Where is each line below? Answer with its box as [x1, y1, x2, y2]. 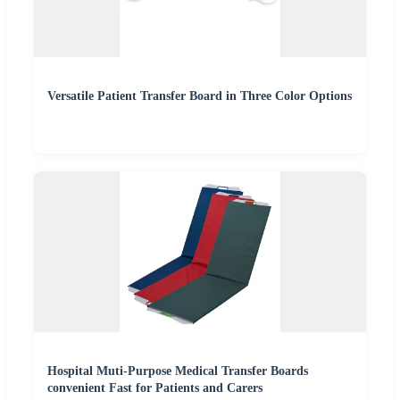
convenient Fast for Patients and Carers [47, 381, 262, 396]
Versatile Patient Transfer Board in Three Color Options [47, 89, 352, 104]
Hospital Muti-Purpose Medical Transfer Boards [47, 364, 308, 379]
